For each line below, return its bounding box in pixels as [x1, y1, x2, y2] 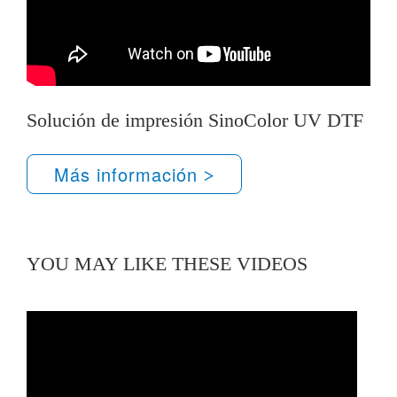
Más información [54, 161, 204, 187]
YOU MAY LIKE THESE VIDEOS [27, 253, 307, 275]
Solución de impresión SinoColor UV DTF [27, 109, 363, 131]
